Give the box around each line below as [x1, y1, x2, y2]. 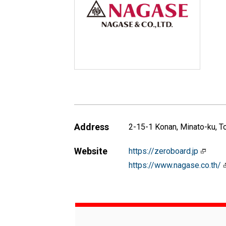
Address [74, 122, 109, 132]
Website [74, 146, 107, 156]
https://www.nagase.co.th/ [129, 160, 223, 170]
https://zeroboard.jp [129, 146, 200, 156]
